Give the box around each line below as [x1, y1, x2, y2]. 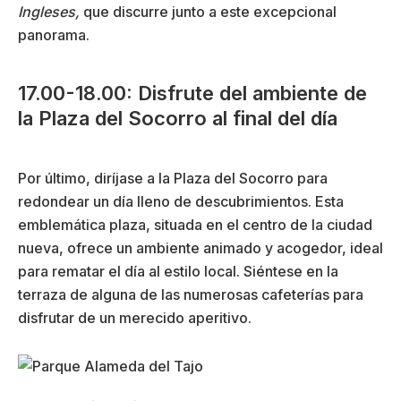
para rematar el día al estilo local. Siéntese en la [18, 261, 338, 280]
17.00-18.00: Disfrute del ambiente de [18, 81, 367, 105]
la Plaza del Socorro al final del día [18, 106, 337, 130]
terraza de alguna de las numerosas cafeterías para [18, 285, 363, 303]
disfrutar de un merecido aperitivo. [18, 308, 252, 327]
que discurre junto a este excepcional [80, 2, 337, 21]
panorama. [18, 25, 90, 44]
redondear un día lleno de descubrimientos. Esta [18, 192, 344, 210]
